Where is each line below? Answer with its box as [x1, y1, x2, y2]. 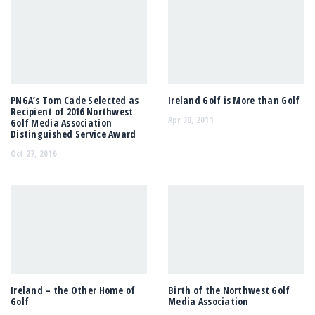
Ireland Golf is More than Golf [168, 94, 300, 108]
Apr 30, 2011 [168, 113, 214, 126]
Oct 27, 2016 [11, 147, 57, 160]
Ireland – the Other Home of [11, 283, 136, 297]
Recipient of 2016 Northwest [11, 105, 134, 119]
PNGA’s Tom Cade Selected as [11, 94, 139, 108]
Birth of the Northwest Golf [168, 283, 290, 297]
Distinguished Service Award [11, 127, 136, 141]
